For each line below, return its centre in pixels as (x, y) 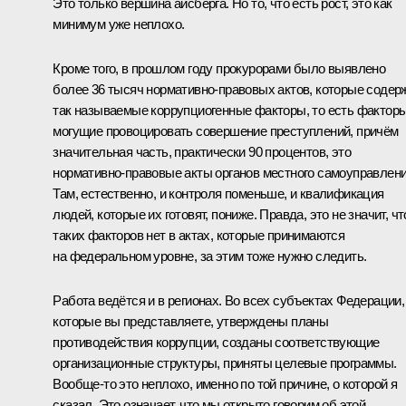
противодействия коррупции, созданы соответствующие (216, 343)
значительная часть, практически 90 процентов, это (202, 152)
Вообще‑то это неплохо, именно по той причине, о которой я (225, 384)
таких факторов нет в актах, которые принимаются (199, 236)
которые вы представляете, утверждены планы (191, 322)
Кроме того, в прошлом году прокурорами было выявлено (219, 69)
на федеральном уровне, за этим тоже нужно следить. (210, 256)
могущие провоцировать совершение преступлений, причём (226, 131)
